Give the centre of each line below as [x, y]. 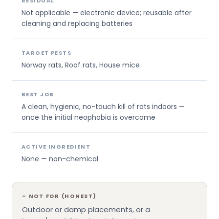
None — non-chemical [60, 159]
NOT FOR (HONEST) [63, 196]
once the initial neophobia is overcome [88, 117]
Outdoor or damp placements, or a [86, 209]
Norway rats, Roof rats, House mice [81, 65]
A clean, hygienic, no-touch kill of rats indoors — [103, 106]
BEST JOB [38, 94]
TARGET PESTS [47, 53]
